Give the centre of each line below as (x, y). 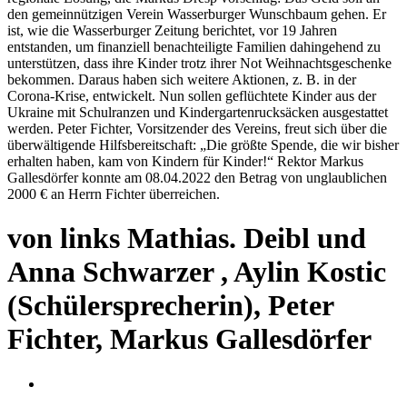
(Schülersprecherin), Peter (170, 306)
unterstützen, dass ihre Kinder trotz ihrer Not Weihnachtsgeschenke (199, 63)
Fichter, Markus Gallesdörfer (189, 339)
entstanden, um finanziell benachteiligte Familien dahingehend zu (194, 46)
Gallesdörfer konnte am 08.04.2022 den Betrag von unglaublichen (197, 177)
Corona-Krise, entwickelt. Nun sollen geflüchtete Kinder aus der (192, 95)
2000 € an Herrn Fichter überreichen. (114, 194)
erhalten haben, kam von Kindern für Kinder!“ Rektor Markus (185, 161)
